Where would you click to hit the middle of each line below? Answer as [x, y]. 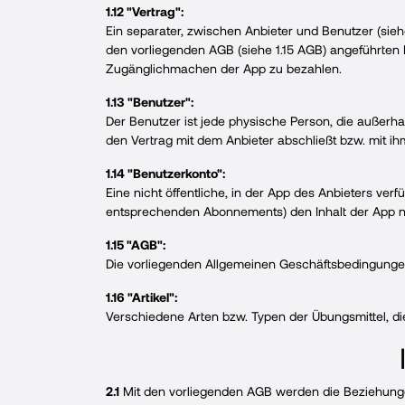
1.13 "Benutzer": [150, 102]
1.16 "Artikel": [141, 297]
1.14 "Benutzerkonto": [165, 173]
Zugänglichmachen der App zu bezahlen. [224, 68]
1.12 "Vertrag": [145, 11]
